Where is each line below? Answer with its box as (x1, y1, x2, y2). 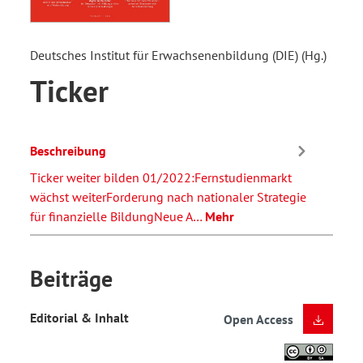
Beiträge (30, 263, 113, 294)
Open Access (224, 311, 293, 328)
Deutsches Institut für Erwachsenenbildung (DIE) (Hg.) (30, 47, 327, 64)
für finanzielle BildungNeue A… (30, 208, 205, 225)
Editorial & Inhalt (30, 309, 129, 326)
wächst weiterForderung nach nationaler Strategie (30, 189, 306, 206)
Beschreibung (30, 142, 106, 159)
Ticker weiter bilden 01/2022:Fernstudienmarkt (30, 169, 292, 186)
